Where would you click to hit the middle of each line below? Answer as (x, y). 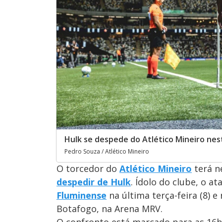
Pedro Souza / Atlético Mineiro (107, 152)
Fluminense (82, 195)
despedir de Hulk (94, 182)
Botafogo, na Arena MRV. (110, 209)
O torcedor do (88, 169)
